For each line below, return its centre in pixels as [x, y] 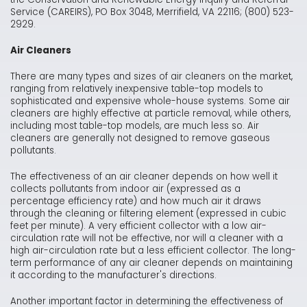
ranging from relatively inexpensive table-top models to [137, 89]
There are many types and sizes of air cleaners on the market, [151, 77]
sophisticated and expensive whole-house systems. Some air [150, 101]
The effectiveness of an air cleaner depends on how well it [144, 177]
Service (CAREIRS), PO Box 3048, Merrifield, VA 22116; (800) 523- [152, 12]
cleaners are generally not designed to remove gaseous [140, 138]
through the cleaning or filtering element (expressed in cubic [148, 214]
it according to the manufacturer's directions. [113, 275]
